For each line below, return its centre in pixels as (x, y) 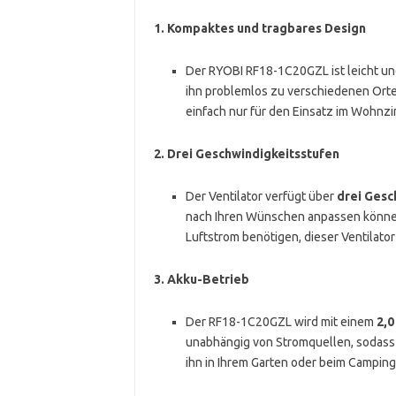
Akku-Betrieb (208, 279)
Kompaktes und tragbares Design (266, 28)
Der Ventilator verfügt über (261, 196)
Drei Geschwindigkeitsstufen (253, 153)
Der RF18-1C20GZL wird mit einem (281, 321)
